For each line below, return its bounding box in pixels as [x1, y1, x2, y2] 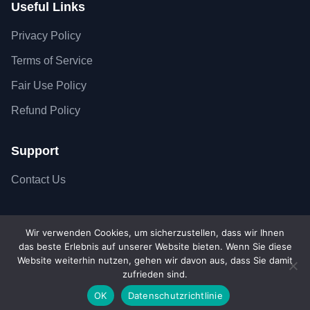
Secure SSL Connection [89, 259, 193, 271]
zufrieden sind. [122, 268, 188, 280]
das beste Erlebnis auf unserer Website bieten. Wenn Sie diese [18, 241, 292, 252]
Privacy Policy [11, 29, 81, 42]
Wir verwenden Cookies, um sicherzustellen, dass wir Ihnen [26, 227, 284, 238]
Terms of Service [11, 54, 93, 66]
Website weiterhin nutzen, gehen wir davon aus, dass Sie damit [17, 255, 293, 266]
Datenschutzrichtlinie [127, 289, 223, 301]
